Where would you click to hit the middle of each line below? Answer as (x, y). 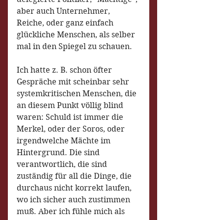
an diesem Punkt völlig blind (71, 105)
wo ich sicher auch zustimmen (74, 200)
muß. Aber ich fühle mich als (72, 211)
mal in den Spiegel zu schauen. (75, 46)
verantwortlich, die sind (63, 164)
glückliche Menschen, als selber (77, 35)
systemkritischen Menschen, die (78, 94)
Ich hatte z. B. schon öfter (65, 70)
